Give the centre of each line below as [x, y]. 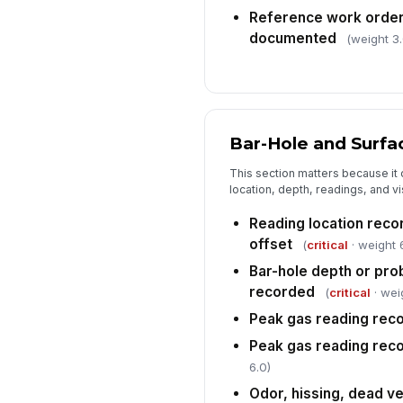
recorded [282, 292]
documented [292, 39]
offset [270, 245]
